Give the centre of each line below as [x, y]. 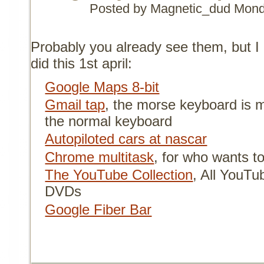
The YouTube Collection [119, 175]
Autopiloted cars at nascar [126, 139]
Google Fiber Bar [98, 209]
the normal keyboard [109, 121]
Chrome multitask [100, 157]
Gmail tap [75, 105]
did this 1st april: [82, 63]
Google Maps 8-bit [102, 87]
